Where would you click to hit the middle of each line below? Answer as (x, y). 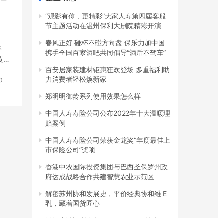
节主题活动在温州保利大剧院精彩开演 (103, 26)
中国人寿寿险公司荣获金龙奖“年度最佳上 (108, 140)
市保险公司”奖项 (70, 150)
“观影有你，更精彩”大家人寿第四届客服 (106, 16)
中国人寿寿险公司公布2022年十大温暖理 (108, 113)
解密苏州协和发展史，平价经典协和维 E (106, 194)
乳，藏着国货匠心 (73, 203)
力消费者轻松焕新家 (76, 79)
